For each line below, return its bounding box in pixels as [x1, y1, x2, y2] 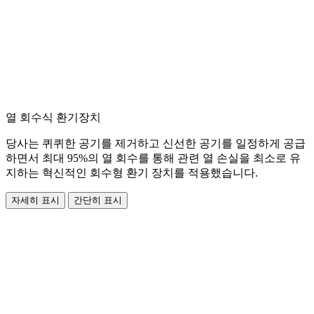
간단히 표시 [74, 195, 122, 206]
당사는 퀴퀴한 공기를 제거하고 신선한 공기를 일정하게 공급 [6, 137, 306, 150]
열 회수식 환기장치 [6, 111, 101, 124]
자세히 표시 [11, 195, 60, 206]
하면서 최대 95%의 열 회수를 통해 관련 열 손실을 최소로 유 [6, 152, 301, 165]
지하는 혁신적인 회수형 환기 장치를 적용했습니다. [6, 167, 258, 179]
